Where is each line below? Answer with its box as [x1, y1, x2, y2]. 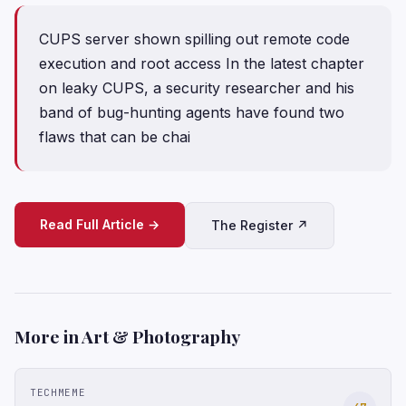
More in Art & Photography [14, 324, 240, 348]
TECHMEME [30, 386, 86, 399]
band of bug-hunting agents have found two [39, 103, 344, 121]
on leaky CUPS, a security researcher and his [39, 79, 354, 97]
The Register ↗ [211, 217, 308, 233]
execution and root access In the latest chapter [39, 54, 364, 72]
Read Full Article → [40, 217, 159, 232]
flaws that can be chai [39, 128, 190, 146]
